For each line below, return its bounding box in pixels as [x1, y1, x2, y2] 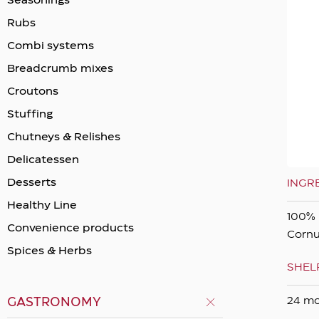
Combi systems [7, 41, 94, 51]
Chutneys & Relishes [7, 132, 120, 142]
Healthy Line [7, 200, 77, 211]
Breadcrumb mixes [7, 63, 113, 74]
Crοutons [7, 86, 58, 97]
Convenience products [7, 223, 134, 234]
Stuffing [7, 109, 53, 120]
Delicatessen [7, 155, 79, 165]
